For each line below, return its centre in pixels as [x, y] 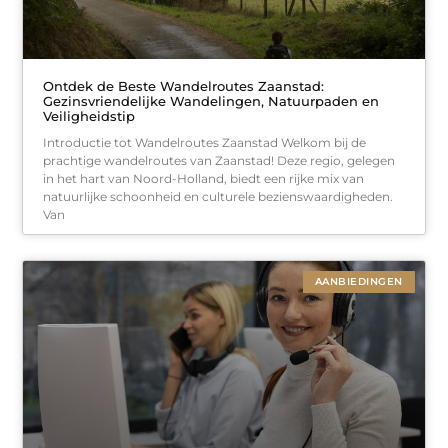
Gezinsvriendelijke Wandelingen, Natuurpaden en [211, 100]
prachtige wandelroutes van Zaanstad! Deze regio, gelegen [219, 160]
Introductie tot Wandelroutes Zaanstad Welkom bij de [205, 142]
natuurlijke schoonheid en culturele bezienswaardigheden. [218, 196]
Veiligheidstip [89, 115]
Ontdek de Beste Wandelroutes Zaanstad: [184, 85]
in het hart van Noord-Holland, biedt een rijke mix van [204, 178]
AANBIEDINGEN [358, 281]
